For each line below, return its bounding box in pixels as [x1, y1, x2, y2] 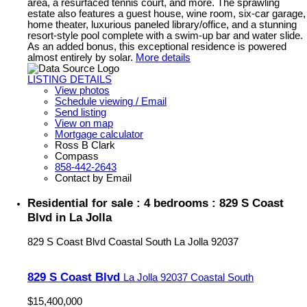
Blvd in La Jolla [27, 210, 112, 224]
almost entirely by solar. [27, 52, 133, 64]
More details [136, 52, 191, 64]
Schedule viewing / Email [55, 96, 167, 108]
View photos [55, 85, 110, 97]
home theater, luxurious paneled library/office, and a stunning [27, 19, 297, 31]
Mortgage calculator [55, 129, 143, 140]
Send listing [55, 107, 106, 119]
